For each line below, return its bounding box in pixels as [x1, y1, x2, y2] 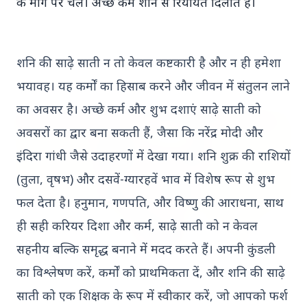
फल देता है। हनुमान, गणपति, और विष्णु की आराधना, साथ [16, 193, 284, 210]
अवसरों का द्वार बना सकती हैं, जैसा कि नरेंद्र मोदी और [16, 123, 263, 140]
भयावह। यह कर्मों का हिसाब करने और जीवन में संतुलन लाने [16, 77, 290, 94]
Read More [28, 48, 81, 62]
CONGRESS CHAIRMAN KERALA [28, 119, 148, 130]
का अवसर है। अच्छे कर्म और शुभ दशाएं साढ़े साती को [16, 100, 261, 117]
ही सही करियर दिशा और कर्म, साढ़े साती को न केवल [16, 217, 258, 234]
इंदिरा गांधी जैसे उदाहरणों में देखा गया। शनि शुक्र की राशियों [16, 147, 291, 164]
